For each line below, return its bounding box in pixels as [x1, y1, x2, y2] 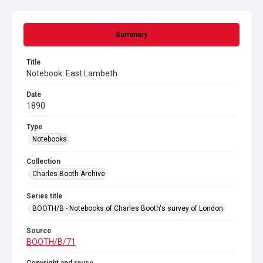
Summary [116, 31, 147, 39]
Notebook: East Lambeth [26, 69, 117, 78]
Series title [26, 192, 62, 200]
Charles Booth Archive [32, 170, 105, 178]
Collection [26, 157, 60, 166]
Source [26, 227, 51, 235]
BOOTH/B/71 [26, 237, 76, 247]
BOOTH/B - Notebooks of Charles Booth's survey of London [32, 204, 223, 213]
